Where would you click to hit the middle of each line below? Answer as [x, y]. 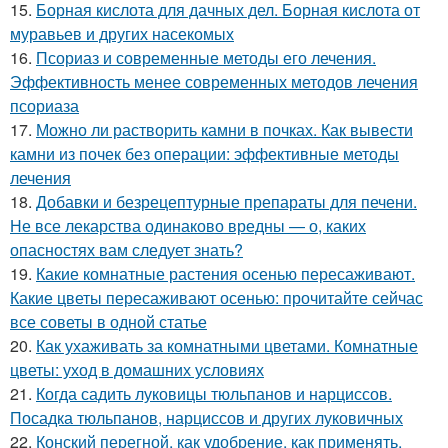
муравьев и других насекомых [122, 33]
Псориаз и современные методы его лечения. [206, 57]
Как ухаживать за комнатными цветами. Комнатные [227, 345]
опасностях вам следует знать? [126, 249]
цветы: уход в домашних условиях [137, 369]
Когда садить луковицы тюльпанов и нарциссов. [214, 393]
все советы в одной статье [108, 321]
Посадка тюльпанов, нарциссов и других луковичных [206, 417]
